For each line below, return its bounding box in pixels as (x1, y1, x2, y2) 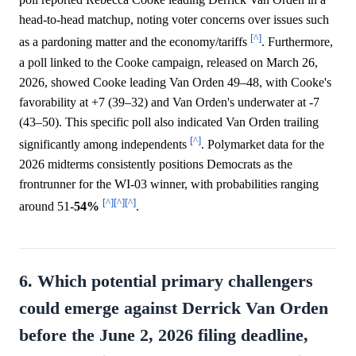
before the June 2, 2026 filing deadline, (19, 326, 308, 346)
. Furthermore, (261, 35, 333, 49)
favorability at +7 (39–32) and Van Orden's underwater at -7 (19, 95, 319, 109)
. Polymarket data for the (201, 137, 324, 152)
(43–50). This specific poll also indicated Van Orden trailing (19, 114, 319, 129)
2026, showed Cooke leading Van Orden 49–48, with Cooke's (19, 75, 331, 89)
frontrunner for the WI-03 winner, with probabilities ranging (19, 177, 319, 192)
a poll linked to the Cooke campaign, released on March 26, (19, 55, 318, 69)
